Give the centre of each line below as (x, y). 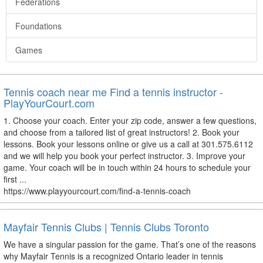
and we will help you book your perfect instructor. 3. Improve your (124, 156)
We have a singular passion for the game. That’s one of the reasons (130, 245)
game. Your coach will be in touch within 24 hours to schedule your (127, 168)
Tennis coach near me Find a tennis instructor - (113, 92)
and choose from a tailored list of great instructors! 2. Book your (122, 132)
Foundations (38, 26)
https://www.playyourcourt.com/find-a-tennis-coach (97, 191)
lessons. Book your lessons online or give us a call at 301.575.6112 (128, 144)
